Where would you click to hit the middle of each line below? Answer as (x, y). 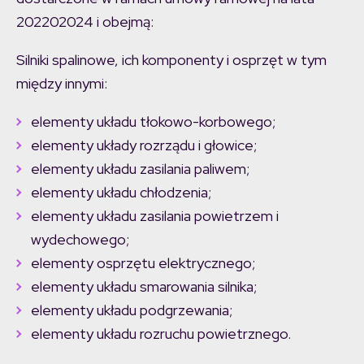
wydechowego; (80, 239)
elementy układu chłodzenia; (121, 192)
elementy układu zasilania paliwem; (140, 168)
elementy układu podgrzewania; (132, 310)
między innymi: (62, 83)
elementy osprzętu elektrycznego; (143, 262)
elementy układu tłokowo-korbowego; (153, 121)
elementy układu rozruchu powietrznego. (161, 333)
